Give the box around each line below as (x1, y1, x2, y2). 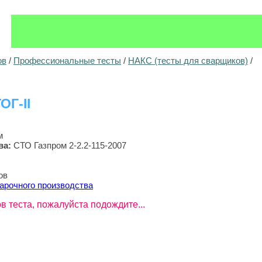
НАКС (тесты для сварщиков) (128, 56, 248, 65)
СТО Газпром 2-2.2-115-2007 (13, 140, 126, 150)
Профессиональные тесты (13, 56, 121, 65)
